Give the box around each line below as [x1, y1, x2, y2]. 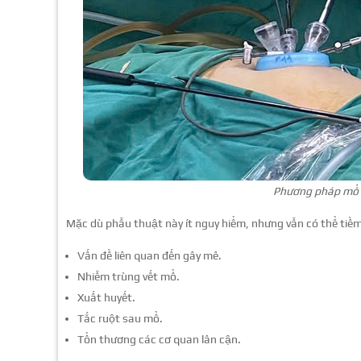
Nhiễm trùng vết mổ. [77, 269, 180, 283]
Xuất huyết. [77, 290, 135, 304]
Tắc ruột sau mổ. [77, 311, 163, 325]
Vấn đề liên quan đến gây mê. [77, 248, 222, 262]
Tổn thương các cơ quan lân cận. [77, 332, 241, 346]
